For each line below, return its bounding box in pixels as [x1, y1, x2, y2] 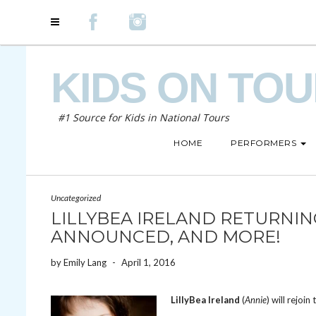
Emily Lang [63, 257, 107, 268]
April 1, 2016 [121, 257, 176, 268]
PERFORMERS [231, 138, 296, 148]
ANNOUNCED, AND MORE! [51, 226, 281, 247]
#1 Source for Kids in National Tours [58, 111, 229, 124]
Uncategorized [51, 193, 101, 203]
